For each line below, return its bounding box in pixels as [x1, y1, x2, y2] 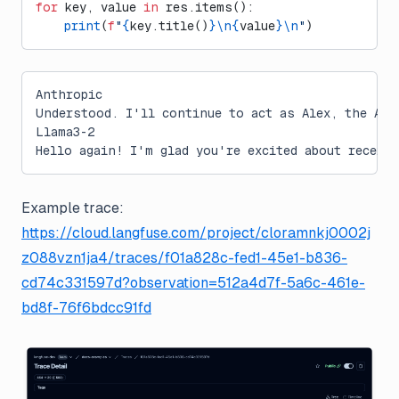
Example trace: [21, 199, 124, 216]
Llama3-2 [36, 125, 94, 139]
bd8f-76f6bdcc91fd [21, 299, 151, 316]
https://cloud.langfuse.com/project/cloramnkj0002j [21, 224, 370, 241]
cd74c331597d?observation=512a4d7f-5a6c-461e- [21, 274, 365, 291]
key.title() [130, 19, 208, 33]
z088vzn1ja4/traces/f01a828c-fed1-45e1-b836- [21, 249, 347, 266]
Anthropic [36, 87, 102, 102]
